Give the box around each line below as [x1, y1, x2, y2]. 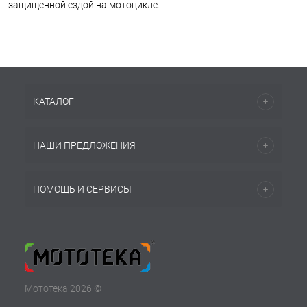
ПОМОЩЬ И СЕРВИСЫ [33, 184, 132, 195]
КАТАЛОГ [33, 96, 74, 107]
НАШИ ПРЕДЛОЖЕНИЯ [33, 140, 136, 151]
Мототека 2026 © [25, 283, 101, 294]
